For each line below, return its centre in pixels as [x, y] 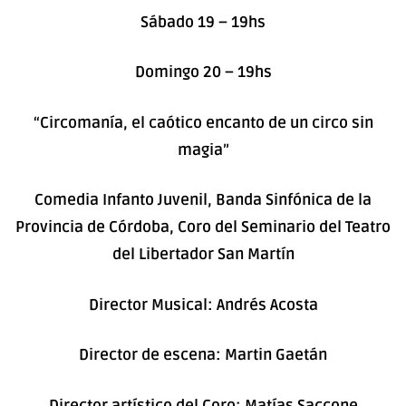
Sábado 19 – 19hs [203, 22]
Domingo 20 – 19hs [203, 72]
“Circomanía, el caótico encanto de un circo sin [203, 122]
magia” [203, 150]
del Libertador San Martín [203, 255]
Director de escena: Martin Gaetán [203, 355]
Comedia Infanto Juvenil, [125, 200]
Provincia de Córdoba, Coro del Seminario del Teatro [203, 227]
